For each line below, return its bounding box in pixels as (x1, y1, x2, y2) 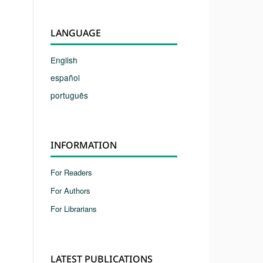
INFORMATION (50, 138, 117, 151)
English (50, 53, 77, 66)
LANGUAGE (50, 26, 101, 39)
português (50, 89, 88, 101)
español (50, 71, 80, 83)
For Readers (50, 166, 92, 178)
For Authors (50, 184, 90, 196)
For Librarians (50, 203, 97, 214)
